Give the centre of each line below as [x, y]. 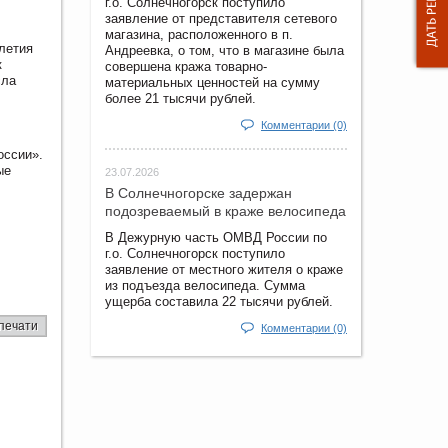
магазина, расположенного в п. [199, 34]
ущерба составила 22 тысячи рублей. [219, 301]
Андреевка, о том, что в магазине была [224, 50]
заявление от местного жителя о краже [224, 269]
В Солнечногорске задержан [198, 192]
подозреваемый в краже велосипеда [225, 210]
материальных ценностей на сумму [212, 82]
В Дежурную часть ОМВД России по [216, 237]
